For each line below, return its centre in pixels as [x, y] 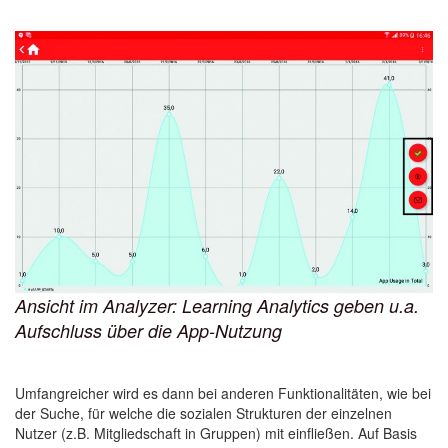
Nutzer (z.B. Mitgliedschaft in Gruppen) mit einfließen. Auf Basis [216, 432]
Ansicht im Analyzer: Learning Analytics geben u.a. [217, 305]
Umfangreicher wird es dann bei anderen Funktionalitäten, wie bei [223, 392]
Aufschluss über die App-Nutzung [148, 330]
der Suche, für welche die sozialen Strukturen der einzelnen [203, 412]
